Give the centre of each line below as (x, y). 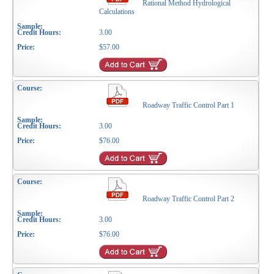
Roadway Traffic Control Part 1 (189, 106)
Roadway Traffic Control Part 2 (189, 199)
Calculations (117, 12)
